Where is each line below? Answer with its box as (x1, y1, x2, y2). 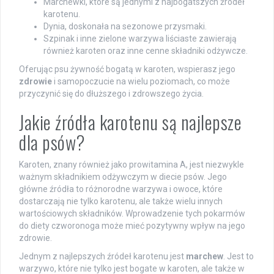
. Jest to (223, 251, 254, 261)
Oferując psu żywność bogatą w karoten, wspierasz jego (19, 64, 235, 74)
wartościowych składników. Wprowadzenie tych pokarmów (19, 208, 245, 218)
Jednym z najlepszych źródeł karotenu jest (19, 251, 186, 261)
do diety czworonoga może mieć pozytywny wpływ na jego (19, 220, 245, 231)
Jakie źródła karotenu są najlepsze (19, 108, 242, 136)
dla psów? (19, 128, 86, 156)
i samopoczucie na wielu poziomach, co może (52, 76, 230, 86)
